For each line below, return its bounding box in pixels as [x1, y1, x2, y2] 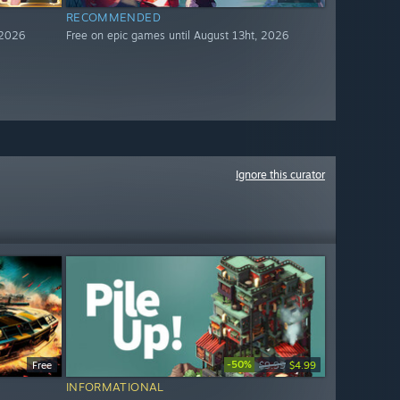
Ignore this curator [236, 168, 325, 181]
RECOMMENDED [65, 10, 162, 25]
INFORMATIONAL [65, 379, 164, 395]
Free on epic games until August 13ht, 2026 [65, 29, 288, 43]
